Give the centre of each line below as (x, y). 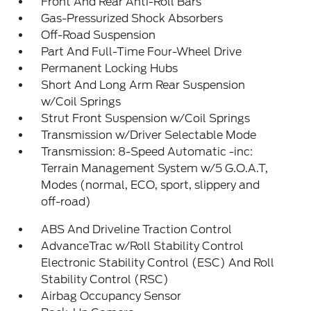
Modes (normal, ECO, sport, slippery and (151, 185)
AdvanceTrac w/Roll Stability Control (143, 246)
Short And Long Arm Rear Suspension (143, 85)
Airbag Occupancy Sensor (111, 296)
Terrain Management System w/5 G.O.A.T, (155, 168)
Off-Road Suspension (99, 35)
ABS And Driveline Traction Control (137, 229)
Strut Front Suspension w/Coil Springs (146, 118)
